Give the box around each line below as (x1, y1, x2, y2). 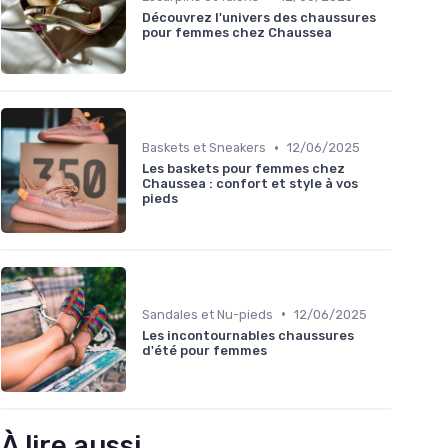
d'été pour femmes (142, 342, 267, 358)
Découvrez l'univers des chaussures (142, 9, 376, 25)
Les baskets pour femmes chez (142, 161, 345, 177)
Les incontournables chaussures (142, 327, 354, 343)
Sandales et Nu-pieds (142, 306, 273, 322)
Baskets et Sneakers (142, 140, 266, 156)
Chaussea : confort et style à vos (142, 176, 358, 192)
